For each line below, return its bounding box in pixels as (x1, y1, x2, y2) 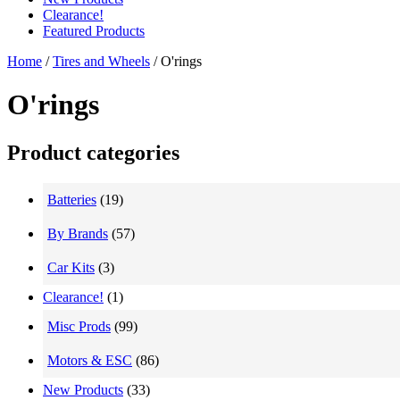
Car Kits (47, 259, 95, 275)
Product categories (7, 140, 179, 164)
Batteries (47, 191, 96, 207)
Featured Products (43, 23, 145, 38)
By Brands (47, 225, 108, 241)
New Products (43, 381, 123, 397)
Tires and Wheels (53, 54, 150, 69)
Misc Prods (47, 318, 111, 334)
